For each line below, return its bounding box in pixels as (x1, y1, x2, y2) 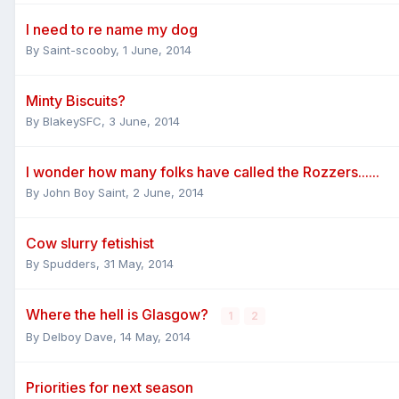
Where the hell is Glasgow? (26, 305, 212, 323)
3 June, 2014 (109, 113, 180, 128)
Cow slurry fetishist (26, 233, 154, 252)
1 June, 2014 (123, 42, 191, 57)
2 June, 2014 (133, 184, 204, 199)
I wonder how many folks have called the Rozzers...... (26, 162, 379, 181)
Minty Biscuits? (26, 91, 126, 110)
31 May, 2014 (103, 256, 174, 271)
